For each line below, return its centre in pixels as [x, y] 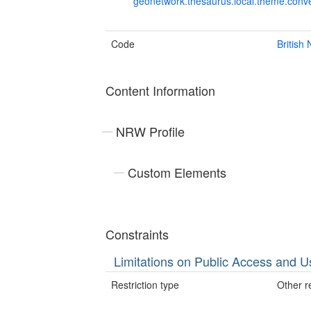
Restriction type [145, 285]
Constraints [137, 234]
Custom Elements [177, 172]
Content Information [160, 90]
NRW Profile [150, 131]
